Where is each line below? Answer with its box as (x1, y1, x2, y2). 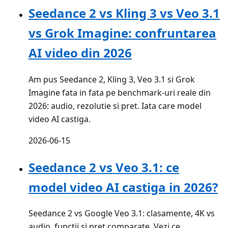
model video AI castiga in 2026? (28, 178, 218, 195)
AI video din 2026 (28, 44, 132, 61)
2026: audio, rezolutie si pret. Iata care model (28, 100, 202, 111)
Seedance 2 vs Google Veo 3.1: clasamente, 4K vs (28, 208, 215, 219)
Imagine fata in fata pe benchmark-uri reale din (28, 87, 211, 98)
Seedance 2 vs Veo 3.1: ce (28, 158, 179, 176)
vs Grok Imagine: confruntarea (28, 24, 216, 41)
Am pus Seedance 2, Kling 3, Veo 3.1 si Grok (28, 73, 195, 85)
